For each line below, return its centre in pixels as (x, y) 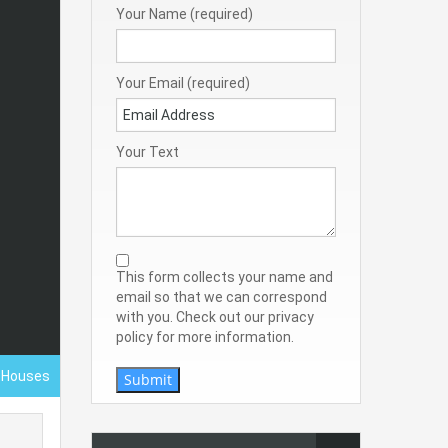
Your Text (147, 152)
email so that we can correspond (221, 297)
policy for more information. (205, 337)
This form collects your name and (224, 277)
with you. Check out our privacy (215, 317)
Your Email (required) (183, 83)
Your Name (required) (184, 14)
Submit (148, 380)
